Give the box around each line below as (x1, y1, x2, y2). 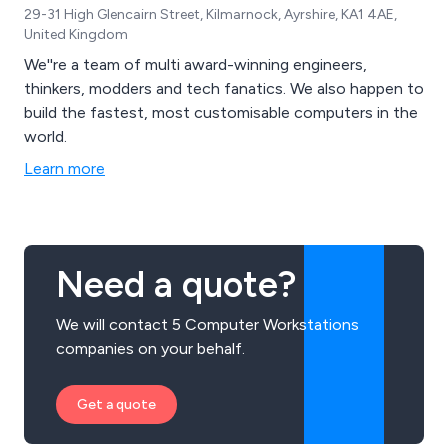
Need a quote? (56, 263, 296, 307)
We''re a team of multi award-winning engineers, (24, 55, 367, 75)
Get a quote (77, 396, 156, 414)
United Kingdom (24, 26, 128, 44)
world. (24, 127, 67, 147)
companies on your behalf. (56, 339, 245, 359)
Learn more (24, 159, 105, 179)
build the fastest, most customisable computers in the (24, 103, 418, 123)
